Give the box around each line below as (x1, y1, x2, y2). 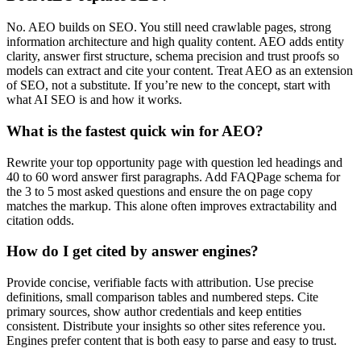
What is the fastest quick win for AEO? (6, 122, 263, 139)
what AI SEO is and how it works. (6, 93, 182, 107)
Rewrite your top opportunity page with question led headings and (6, 155, 342, 169)
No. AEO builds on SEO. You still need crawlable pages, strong (6, 20, 331, 35)
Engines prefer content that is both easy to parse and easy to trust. (6, 334, 337, 347)
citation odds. (6, 213, 74, 227)
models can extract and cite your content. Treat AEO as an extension (6, 64, 353, 78)
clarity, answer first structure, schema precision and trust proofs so (6, 49, 339, 64)
